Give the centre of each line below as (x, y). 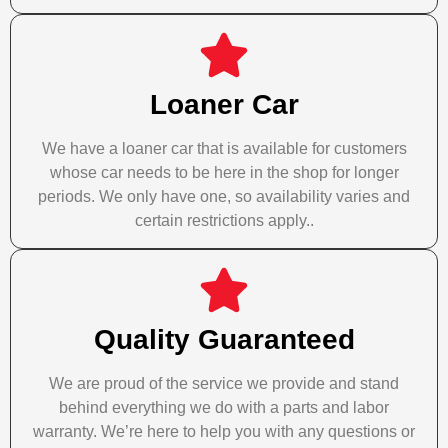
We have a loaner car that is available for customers (224, 149)
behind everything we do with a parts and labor (224, 408)
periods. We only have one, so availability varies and (224, 197)
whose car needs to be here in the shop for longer (224, 173)
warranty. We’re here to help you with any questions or (224, 432)
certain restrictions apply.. (224, 221)
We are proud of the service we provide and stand (224, 384)
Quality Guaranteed (224, 340)
